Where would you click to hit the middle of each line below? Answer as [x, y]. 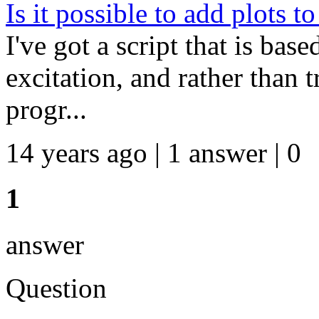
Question [56, 288]
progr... [46, 109]
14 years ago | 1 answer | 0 [153, 152]
